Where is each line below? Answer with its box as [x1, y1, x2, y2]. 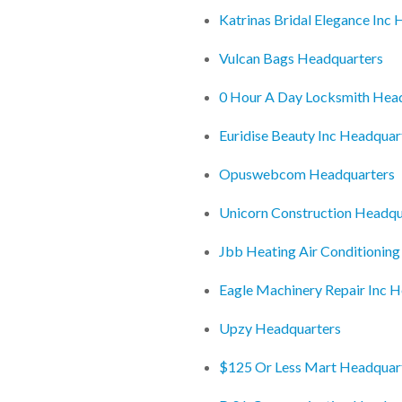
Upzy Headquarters [219, 319, 341, 337]
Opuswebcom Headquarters [219, 165, 395, 183]
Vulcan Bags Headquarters [219, 49, 383, 67]
